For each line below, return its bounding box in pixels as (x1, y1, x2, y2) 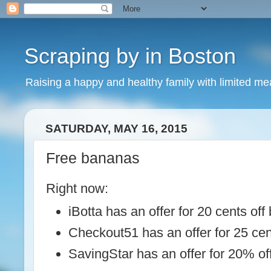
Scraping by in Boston (24, 44, 236, 68)
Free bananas (46, 149, 140, 166)
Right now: (46, 181, 108, 196)
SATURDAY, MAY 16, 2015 (45, 122, 188, 135)
